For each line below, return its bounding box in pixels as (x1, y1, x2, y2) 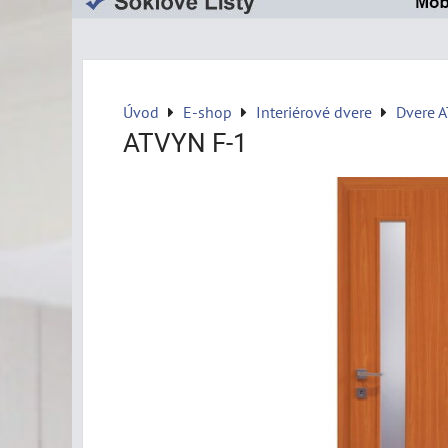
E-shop (183, 102, 232, 122)
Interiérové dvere (256, 102, 372, 122)
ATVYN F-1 (123, 128, 248, 158)
